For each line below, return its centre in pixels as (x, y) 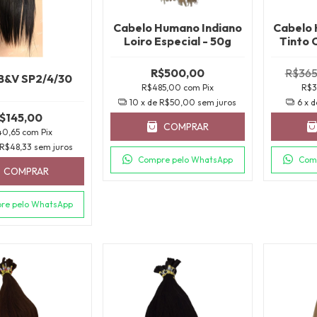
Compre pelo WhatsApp (186, 159)
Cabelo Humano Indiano (177, 27)
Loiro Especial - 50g (177, 41)
